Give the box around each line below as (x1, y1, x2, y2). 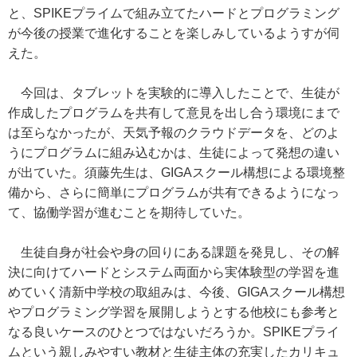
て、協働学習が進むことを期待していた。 (8, 205, 250, 219)
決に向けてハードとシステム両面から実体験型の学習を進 (8, 265, 339, 279)
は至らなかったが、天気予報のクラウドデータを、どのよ (8, 125, 339, 139)
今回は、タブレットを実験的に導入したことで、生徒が (8, 85, 339, 100)
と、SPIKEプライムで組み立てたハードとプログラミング (8, 6, 339, 20)
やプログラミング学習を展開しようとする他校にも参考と (8, 304, 339, 319)
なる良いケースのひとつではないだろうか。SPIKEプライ (8, 324, 339, 339)
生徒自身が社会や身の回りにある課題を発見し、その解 (8, 245, 339, 259)
